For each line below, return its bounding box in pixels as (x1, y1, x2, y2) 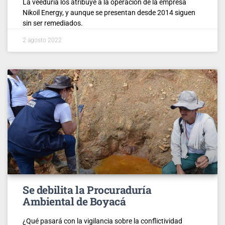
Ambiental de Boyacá (23, 194, 126, 208)
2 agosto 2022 (23, 36, 62, 44)
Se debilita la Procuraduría (23, 182, 152, 197)
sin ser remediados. (23, 19, 83, 27)
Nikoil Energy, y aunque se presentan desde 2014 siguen (23, 8, 195, 17)
